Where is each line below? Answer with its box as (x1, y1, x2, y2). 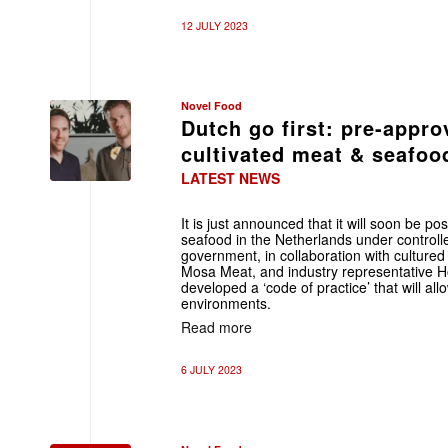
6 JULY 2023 (181, 362, 242, 377)
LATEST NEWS (181, 168, 280, 188)
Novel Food (181, 98, 242, 113)
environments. (181, 293, 271, 313)
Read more (181, 316, 252, 337)
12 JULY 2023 (181, 18, 248, 33)
